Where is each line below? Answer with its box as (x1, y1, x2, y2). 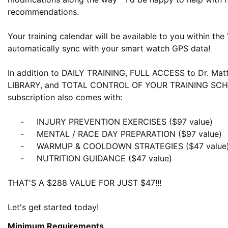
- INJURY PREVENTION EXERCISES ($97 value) (8, 117, 20, 127)
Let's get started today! (8, 202, 99, 212)
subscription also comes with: (8, 92, 122, 102)
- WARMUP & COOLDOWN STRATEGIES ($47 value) (8, 141, 20, 151)
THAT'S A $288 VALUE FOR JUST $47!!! (8, 178, 161, 188)
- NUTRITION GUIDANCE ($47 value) (8, 153, 20, 163)
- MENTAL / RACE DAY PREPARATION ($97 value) (8, 129, 20, 139)
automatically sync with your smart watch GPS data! (8, 43, 213, 53)
